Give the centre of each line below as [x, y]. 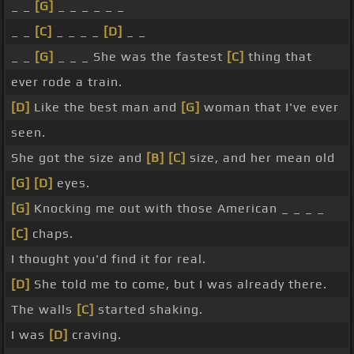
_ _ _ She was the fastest [140, 57]
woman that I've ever [269, 107]
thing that [278, 57]
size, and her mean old [260, 158]
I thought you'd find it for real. [109, 259]
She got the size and [79, 158]
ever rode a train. [67, 82]
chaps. [51, 234]
